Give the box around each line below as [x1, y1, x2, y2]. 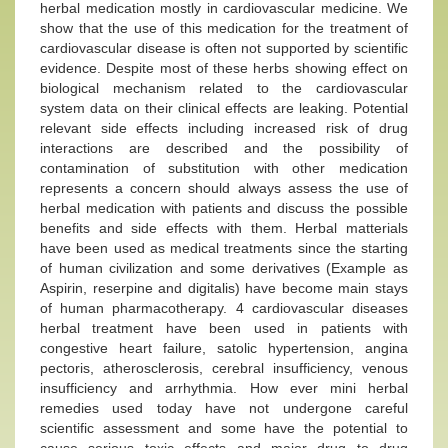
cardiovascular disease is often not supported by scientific [40, 40, 408, 56]
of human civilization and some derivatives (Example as [40, 260, 408, 276]
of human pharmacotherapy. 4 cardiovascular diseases [40, 300, 408, 316]
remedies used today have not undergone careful [40, 400, 408, 416]
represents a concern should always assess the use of [40, 180, 408, 196]
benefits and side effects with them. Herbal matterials [40, 220, 408, 236]
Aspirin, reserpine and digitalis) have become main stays [40, 280, 408, 296]
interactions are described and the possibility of [40, 140, 408, 156]
